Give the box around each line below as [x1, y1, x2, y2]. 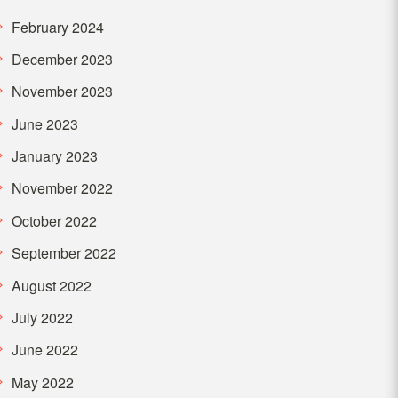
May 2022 [11, 371, 74, 393]
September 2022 [11, 243, 116, 264]
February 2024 [11, 16, 104, 37]
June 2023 [11, 113, 78, 134]
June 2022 [11, 339, 78, 361]
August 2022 [11, 275, 92, 296]
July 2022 [11, 307, 73, 329]
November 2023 [11, 81, 113, 102]
